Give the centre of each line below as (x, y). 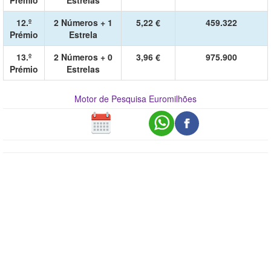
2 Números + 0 (83, 57)
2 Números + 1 (83, 22)
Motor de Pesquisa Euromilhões (135, 99)
